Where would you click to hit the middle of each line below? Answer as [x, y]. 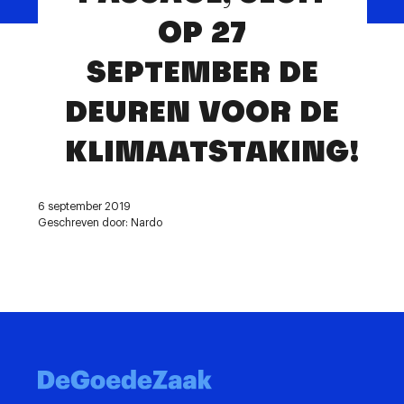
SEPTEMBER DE [202, 72]
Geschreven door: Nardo [100, 223]
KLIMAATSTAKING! [212, 151]
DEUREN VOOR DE [202, 111]
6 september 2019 [84, 207]
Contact [69, 16]
